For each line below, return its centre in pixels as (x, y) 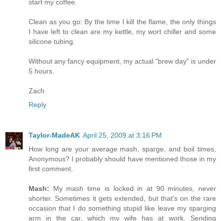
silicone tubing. (52, 42)
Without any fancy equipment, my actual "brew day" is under (122, 61)
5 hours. (41, 71)
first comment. (51, 169)
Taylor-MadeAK (54, 135)
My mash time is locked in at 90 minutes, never (133, 189)
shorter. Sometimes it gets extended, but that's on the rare (122, 199)
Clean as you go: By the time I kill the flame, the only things (122, 22)
